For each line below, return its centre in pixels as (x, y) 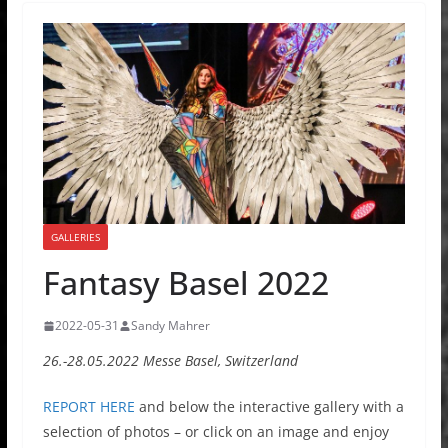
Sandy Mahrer (170, 326)
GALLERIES (75, 237)
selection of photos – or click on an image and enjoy (215, 432)
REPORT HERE (88, 407)
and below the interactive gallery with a (269, 407)
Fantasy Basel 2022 (185, 283)
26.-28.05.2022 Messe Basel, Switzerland (170, 361)
